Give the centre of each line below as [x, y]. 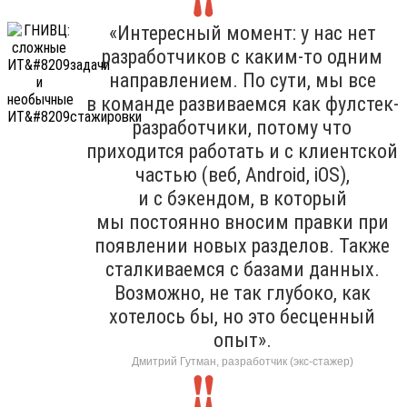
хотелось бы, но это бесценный [242, 316]
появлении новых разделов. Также [242, 245]
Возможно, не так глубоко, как [242, 293]
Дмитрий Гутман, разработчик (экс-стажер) [242, 361]
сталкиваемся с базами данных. [242, 269]
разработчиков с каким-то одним [242, 56]
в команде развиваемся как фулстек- [242, 104]
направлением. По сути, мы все [242, 80]
